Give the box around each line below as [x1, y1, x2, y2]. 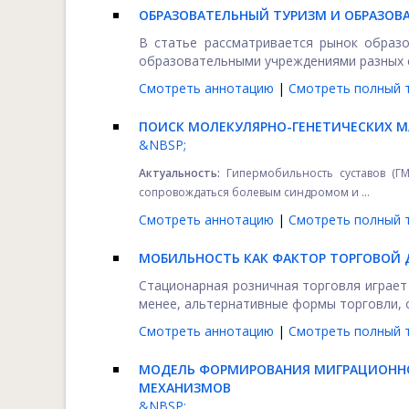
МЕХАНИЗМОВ [139, 379, 231, 396]
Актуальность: [139, 165, 220, 181]
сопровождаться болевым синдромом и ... [139, 184, 370, 200]
